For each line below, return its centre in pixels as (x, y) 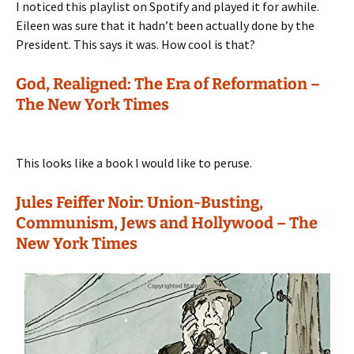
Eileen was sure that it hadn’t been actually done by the (165, 25)
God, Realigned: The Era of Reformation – (168, 84)
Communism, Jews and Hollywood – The (167, 223)
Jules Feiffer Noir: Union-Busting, (139, 202)
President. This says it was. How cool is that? (136, 44)
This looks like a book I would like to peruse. (134, 163)
